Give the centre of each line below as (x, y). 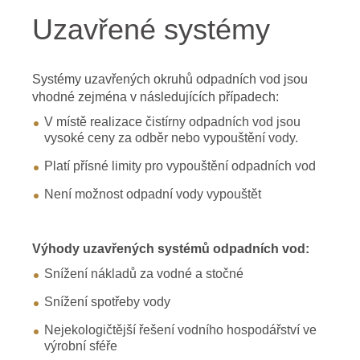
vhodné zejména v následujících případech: (155, 96)
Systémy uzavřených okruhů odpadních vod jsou (170, 79)
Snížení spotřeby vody (107, 301)
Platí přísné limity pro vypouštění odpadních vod (180, 166)
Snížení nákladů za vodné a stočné (144, 273)
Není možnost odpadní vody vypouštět (153, 194)
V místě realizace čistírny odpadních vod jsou (172, 121)
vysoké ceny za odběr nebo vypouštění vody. (171, 137)
